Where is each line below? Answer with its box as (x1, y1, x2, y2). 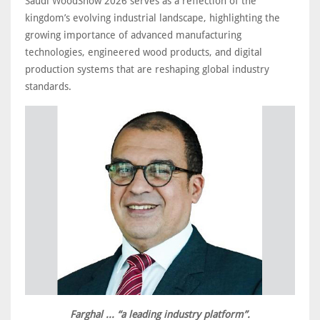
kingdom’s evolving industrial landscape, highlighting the (25, 11, 280, 24)
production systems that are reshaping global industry (25, 63, 269, 75)
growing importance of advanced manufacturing (25, 29, 241, 41)
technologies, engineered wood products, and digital (25, 46, 262, 58)
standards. (25, 80, 71, 92)
